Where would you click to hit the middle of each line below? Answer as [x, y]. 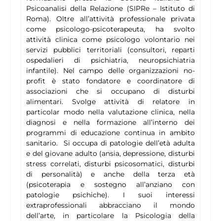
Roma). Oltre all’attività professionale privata [110, 19]
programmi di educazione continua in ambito [110, 133]
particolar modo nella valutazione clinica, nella [110, 112]
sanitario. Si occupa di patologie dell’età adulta [110, 143]
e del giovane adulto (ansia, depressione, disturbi [110, 154]
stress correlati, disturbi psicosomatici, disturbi [110, 164]
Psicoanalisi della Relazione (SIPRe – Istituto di [110, 9]
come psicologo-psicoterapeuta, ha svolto [110, 29]
